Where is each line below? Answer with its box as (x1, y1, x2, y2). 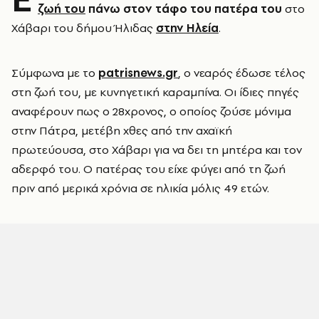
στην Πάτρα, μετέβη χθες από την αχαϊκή (11, 122, 232, 138)
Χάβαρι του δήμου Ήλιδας (11, 20, 156, 36)
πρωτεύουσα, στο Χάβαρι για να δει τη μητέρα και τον (11, 142, 302, 157)
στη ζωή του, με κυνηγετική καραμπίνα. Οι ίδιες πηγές (11, 84, 299, 100)
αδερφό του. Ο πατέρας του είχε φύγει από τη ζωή (11, 161, 286, 177)
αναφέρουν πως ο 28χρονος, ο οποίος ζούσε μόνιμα (11, 103, 291, 119)
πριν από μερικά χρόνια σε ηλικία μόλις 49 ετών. (11, 180, 269, 196)
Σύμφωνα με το (11, 65, 98, 80)
